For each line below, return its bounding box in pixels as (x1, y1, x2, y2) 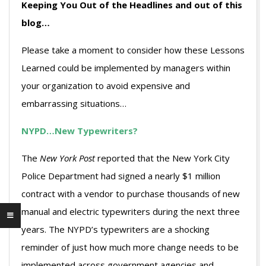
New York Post (40, 152, 95, 164)
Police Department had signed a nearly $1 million (21, 170, 220, 182)
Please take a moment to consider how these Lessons (21, 44, 245, 56)
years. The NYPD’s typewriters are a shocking (21, 223, 210, 236)
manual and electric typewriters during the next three (21, 205, 240, 218)
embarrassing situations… (21, 97, 126, 110)
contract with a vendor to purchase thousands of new (21, 188, 240, 200)
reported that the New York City (95, 152, 230, 164)
